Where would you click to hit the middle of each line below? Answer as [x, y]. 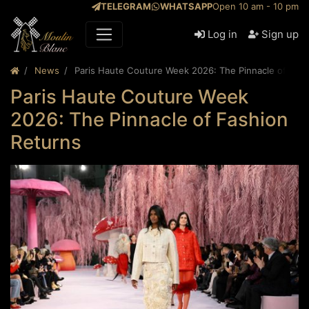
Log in [222, 34]
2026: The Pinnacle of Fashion [149, 120]
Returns [46, 142]
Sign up [280, 34]
